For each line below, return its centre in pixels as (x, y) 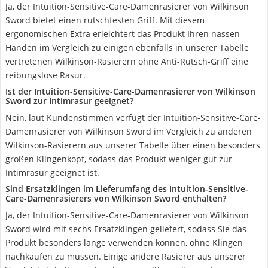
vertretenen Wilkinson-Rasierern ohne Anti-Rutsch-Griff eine (127, 61)
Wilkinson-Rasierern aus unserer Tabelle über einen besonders (133, 145)
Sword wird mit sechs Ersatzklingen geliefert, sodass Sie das (126, 229)
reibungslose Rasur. (45, 75)
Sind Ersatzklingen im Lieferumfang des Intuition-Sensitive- (127, 189)
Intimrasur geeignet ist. (52, 173)
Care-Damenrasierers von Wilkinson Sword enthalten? (116, 198)
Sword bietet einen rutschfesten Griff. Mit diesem (105, 20)
